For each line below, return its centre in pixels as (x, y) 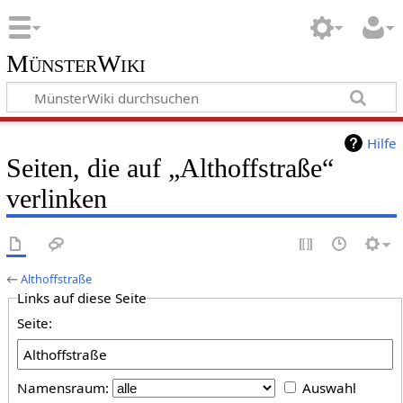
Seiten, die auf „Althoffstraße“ (170, 169)
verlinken (56, 199)
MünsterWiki (76, 63)
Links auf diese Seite (82, 298)
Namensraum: (63, 388)
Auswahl (329, 388)
